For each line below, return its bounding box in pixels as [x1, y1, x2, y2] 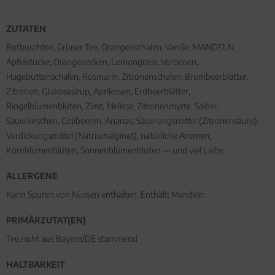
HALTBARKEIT [6, 259, 65, 270]
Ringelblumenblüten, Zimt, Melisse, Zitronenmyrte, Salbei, [6, 101, 218, 112]
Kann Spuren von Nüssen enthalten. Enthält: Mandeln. [6, 189, 206, 200]
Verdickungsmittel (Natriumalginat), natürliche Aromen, [6, 130, 211, 141]
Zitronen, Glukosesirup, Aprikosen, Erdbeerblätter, [6, 86, 190, 97]
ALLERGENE [6, 171, 58, 182]
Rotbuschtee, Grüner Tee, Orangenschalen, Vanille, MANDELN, [6, 42, 236, 53]
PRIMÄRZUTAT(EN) [6, 215, 86, 226]
